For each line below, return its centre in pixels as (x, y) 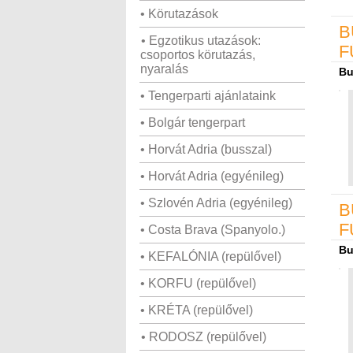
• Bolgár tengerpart (193, 123)
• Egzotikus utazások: (201, 41)
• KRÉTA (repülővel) (197, 310)
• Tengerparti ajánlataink (208, 96)
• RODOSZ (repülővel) (204, 337)
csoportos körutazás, (198, 55)
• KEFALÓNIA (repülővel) (211, 256)
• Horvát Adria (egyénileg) (212, 176)
